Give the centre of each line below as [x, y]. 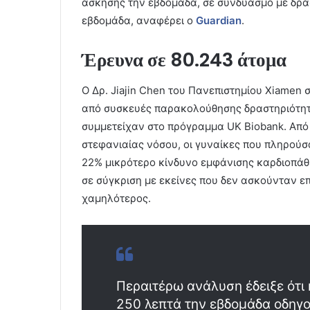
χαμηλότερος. [116, 199]
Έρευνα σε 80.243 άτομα [184, 60]
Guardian [219, 20]
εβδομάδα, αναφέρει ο [139, 20]
